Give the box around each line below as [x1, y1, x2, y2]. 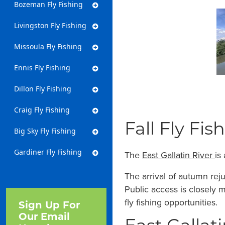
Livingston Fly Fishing [14, 21, 86, 30]
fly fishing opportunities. [125, 195, 217, 208]
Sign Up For [19, 201, 80, 211]
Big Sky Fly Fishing [14, 126, 76, 136]
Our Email [19, 212, 70, 222]
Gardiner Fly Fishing [14, 147, 82, 157]
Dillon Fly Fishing [14, 84, 71, 93]
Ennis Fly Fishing [14, 63, 70, 72]
